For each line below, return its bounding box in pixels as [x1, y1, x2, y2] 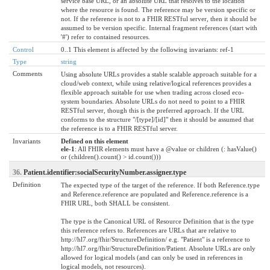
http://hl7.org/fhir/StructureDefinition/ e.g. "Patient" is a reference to [61, 235, 250, 243]
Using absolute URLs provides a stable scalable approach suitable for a [61, 70, 257, 78]
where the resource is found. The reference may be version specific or [61, 5, 256, 13]
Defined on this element [61, 137, 128, 145]
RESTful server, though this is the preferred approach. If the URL [61, 106, 244, 114]
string [61, 57, 77, 65]
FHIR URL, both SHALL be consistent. [61, 199, 170, 207]
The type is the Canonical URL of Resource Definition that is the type [61, 217, 254, 225]
